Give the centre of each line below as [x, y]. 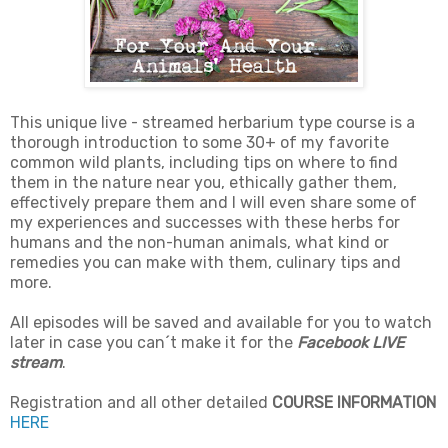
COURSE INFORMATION [354, 403]
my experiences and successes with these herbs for [205, 223]
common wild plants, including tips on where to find [204, 163]
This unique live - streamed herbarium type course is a [212, 123]
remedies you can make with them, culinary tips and [205, 263]
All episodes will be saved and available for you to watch [221, 323]
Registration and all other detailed [141, 403]
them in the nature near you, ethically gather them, [203, 183]
